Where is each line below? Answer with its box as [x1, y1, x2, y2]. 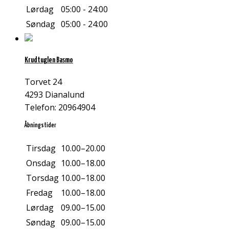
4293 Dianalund [25, 88, 84, 100]
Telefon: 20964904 [25, 101, 95, 113]
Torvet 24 [25, 76, 62, 87]
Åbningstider [25, 122, 56, 129]
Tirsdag [26, 142, 56, 154]
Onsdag [26, 157, 56, 169]
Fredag [26, 187, 53, 198]
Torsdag [26, 172, 59, 184]
